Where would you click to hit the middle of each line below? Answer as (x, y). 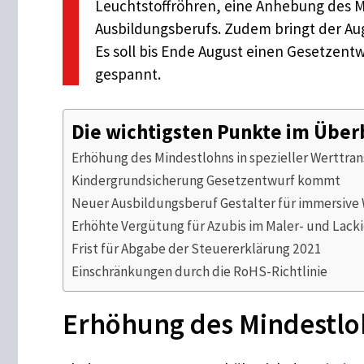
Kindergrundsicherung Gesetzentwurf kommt (206, 180)
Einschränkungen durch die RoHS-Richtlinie (199, 271)
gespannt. (128, 74)
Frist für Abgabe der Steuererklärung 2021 (197, 248)
